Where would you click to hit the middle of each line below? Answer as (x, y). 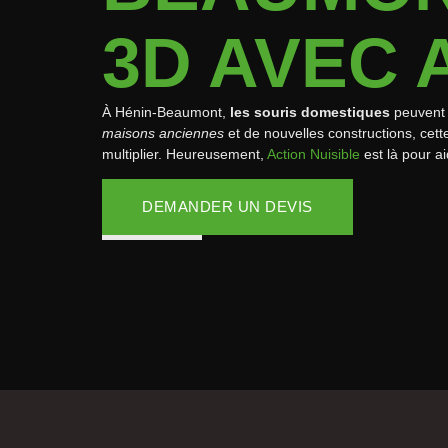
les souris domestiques (310, 112)
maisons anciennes (163, 133)
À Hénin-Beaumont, (166, 112)
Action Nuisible (313, 154)
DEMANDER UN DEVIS (227, 207)
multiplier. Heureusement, (184, 154)
